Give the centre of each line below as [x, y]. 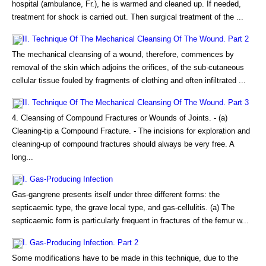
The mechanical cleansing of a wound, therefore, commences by [123, 54]
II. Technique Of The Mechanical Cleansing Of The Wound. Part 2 [136, 39]
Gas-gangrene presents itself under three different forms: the [116, 194]
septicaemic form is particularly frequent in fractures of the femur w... [130, 221]
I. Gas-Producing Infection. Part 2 [80, 243]
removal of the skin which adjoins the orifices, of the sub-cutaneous [128, 67]
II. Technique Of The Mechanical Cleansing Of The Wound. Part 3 [136, 102]
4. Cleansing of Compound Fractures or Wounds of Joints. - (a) [120, 118]
